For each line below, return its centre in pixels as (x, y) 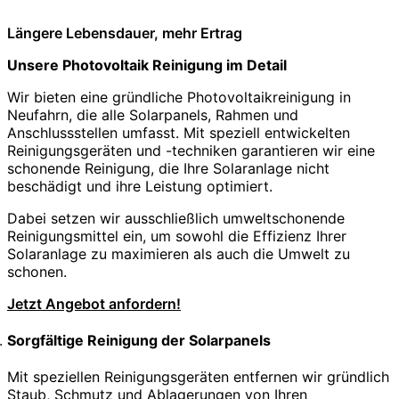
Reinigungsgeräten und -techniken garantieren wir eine (191, 150)
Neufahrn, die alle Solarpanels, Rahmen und (153, 114)
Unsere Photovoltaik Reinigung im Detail (147, 65)
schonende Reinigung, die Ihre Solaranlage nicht (168, 168)
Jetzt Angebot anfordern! (94, 303)
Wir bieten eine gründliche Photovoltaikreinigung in (179, 97)
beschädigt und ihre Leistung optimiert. (140, 186)
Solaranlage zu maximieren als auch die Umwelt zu (179, 253)
